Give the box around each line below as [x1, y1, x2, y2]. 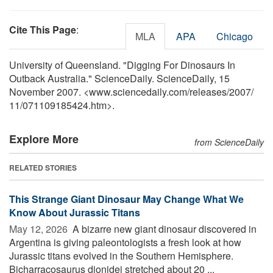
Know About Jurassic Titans [9, 205, 140, 219]
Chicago [216, 29, 253, 43]
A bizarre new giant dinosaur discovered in [70, 221, 257, 236]
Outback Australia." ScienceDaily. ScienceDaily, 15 [9, 71, 230, 85]
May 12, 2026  [9, 221, 70, 236]
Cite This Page [9, 22, 76, 37]
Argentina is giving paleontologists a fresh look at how [9, 235, 241, 249]
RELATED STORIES [9, 161, 77, 173]
